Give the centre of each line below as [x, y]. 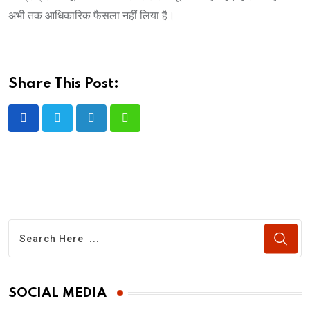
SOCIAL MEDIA [57, 293]
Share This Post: [64, 84]
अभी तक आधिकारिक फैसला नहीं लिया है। [92, 16]
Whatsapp [148, 127]
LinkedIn [111, 127]
